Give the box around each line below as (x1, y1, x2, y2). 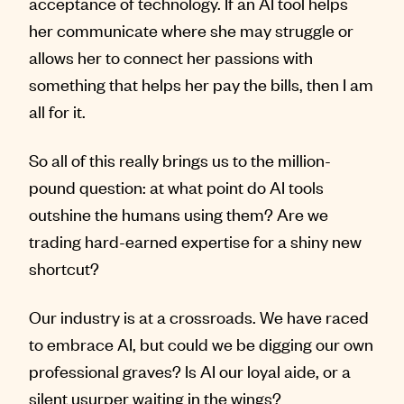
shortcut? (29, 256, 99, 280)
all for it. (29, 99, 86, 123)
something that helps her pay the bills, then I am (29, 72, 373, 96)
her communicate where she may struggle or (29, 18, 353, 41)
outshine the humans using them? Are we (29, 202, 328, 225)
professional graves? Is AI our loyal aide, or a (29, 359, 351, 382)
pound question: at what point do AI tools (29, 175, 324, 198)
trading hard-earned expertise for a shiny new (29, 229, 362, 252)
